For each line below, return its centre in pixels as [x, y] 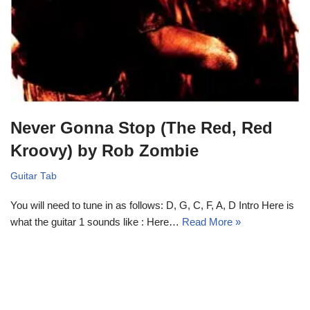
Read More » [211, 222]
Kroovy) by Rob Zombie [104, 151]
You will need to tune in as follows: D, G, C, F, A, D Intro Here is [152, 206]
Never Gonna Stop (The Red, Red [142, 128]
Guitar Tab [34, 176]
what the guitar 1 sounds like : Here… [96, 222]
